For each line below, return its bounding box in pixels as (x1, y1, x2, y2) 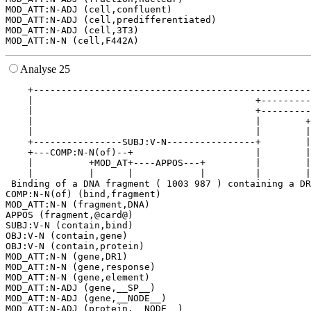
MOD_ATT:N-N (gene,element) (6, 272, 150, 283)
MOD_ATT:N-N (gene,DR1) (6, 251, 128, 262)
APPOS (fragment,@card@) (6, 210, 133, 221)
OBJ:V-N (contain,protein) (6, 241, 144, 252)
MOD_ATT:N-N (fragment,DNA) (6, 199, 150, 210)
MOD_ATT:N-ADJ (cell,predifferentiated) (6, 15, 217, 26)
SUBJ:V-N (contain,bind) (6, 220, 133, 231)
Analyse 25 (20, 63, 70, 76)
